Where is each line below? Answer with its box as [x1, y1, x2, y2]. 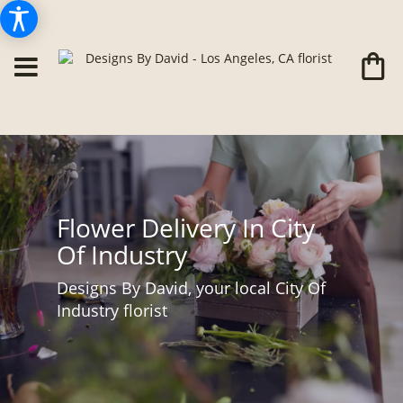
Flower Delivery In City [56, 210, 315, 245]
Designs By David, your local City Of [56, 276, 326, 299]
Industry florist [56, 299, 167, 321]
